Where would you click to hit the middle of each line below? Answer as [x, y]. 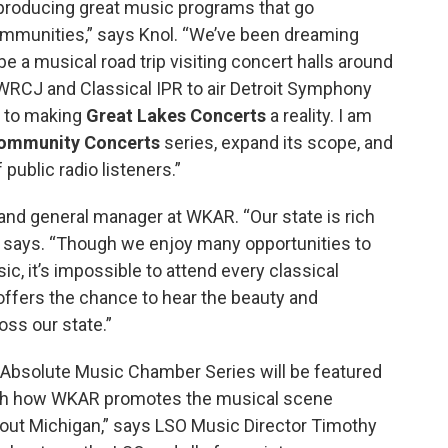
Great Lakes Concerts [176, 115]
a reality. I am [319, 115]
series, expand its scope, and [276, 142]
